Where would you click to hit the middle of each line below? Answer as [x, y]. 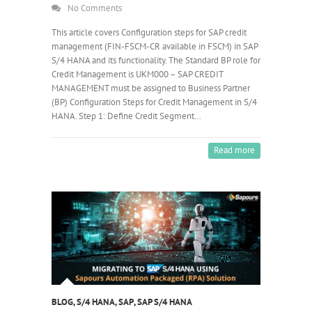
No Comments [95, 8]
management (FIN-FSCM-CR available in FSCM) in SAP [155, 46]
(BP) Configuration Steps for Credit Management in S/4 [154, 102]
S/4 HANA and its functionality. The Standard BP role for [156, 60]
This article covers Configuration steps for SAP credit [149, 32]
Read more [234, 150]
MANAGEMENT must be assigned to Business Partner [151, 88]
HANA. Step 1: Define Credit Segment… [126, 116]
